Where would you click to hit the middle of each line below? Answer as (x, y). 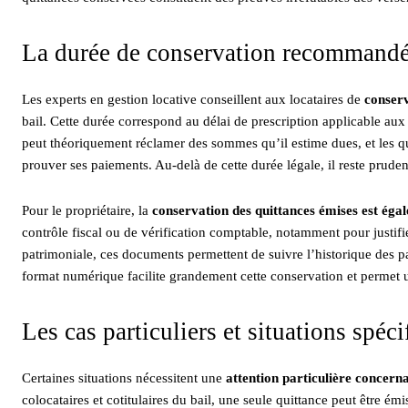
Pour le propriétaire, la (87, 210)
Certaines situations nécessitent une (124, 377)
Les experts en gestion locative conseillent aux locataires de (193, 99)
